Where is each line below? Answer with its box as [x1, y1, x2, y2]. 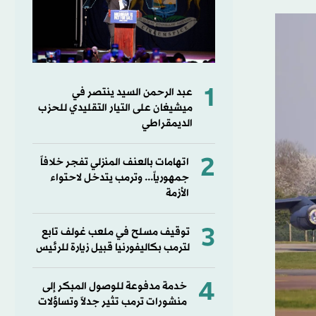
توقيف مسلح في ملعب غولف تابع [41, 224, 190, 240]
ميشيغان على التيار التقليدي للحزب [37, 100, 193, 116]
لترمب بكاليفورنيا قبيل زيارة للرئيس [35, 240, 190, 255]
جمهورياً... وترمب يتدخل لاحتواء [49, 170, 189, 186]
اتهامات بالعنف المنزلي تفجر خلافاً [39, 154, 189, 170]
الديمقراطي [141, 116, 193, 131]
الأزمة [165, 186, 189, 201]
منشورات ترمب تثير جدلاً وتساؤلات [37, 294, 187, 310]
